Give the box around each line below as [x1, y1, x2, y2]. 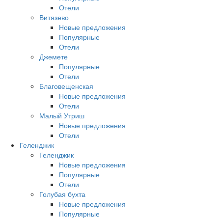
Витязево [39, 12, 69, 22]
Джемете [39, 52, 68, 61]
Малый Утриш [39, 110, 84, 120]
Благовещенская [39, 81, 93, 91]
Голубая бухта [39, 189, 85, 199]
